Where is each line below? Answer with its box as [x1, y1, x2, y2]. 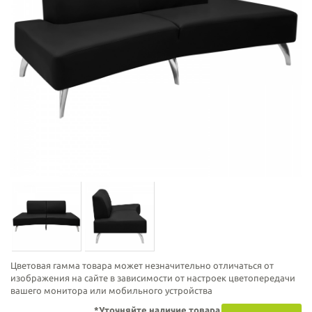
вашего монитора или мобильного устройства [10, 286, 212, 295]
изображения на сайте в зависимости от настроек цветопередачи [10, 273, 295, 283]
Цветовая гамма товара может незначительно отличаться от [10, 260, 274, 270]
